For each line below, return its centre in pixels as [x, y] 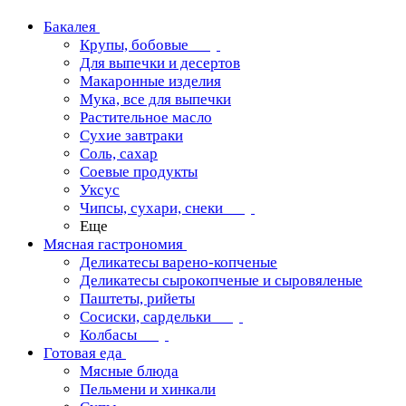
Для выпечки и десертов [160, 63]
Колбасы [108, 335]
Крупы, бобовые [134, 45]
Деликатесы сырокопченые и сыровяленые [221, 280]
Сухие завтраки [131, 135]
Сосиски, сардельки [145, 317]
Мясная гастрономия [113, 244]
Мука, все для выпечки [155, 99]
